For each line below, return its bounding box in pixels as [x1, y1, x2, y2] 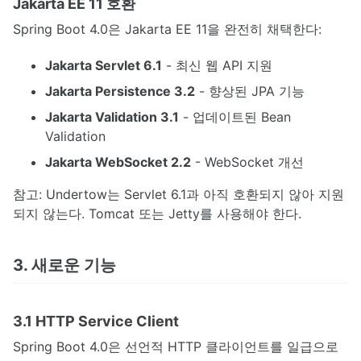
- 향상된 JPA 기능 [195, 83, 305, 100]
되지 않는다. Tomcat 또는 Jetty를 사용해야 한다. [13, 205, 301, 222]
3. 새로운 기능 [13, 255, 116, 276]
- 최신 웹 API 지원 [162, 57, 272, 74]
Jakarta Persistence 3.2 [45, 83, 195, 100]
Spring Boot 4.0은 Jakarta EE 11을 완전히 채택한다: [13, 21, 322, 38]
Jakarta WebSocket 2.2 [45, 154, 191, 171]
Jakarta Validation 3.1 [45, 109, 179, 126]
